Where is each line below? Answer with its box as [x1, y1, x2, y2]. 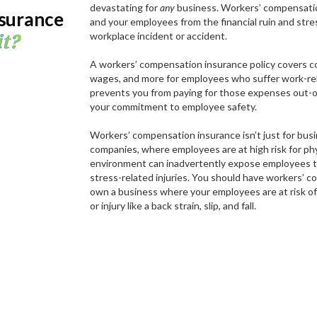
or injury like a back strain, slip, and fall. [90, 200, 259, 212]
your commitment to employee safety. [90, 100, 258, 113]
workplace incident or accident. [90, 30, 230, 42]
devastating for [90, 1, 161, 14]
